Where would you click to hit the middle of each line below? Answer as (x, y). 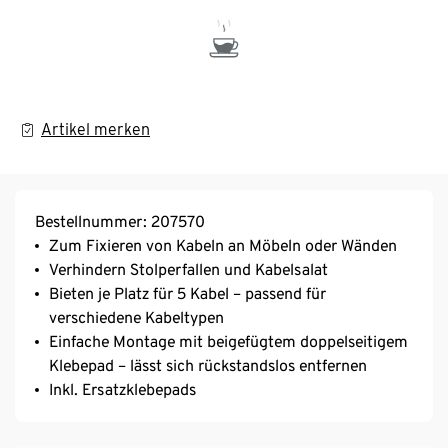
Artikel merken (95, 129)
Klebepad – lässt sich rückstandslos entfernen (208, 365)
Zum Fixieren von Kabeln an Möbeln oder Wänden (223, 245)
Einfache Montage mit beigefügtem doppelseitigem (228, 341)
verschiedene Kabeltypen (136, 317)
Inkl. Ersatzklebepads (122, 389)
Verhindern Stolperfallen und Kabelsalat (188, 269)
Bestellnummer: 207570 (120, 221)
